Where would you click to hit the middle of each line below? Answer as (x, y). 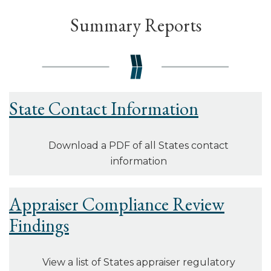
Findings (39, 226)
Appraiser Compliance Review (117, 204)
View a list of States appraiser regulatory (139, 263)
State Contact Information (104, 109)
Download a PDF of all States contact (139, 146)
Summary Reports (135, 25)
